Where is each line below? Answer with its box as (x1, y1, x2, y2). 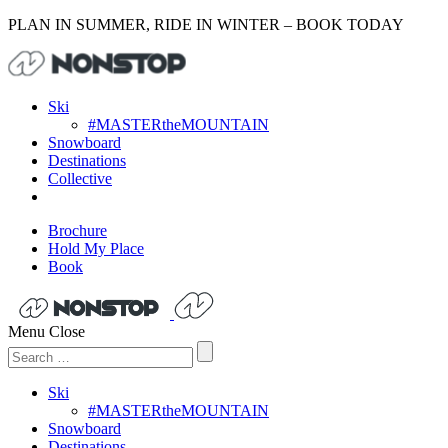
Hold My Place (48, 240, 144, 257)
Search (7, 340, 50, 357)
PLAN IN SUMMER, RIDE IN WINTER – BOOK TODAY (8, 16, 404, 33)
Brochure (48, 222, 107, 239)
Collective (48, 170, 112, 187)
